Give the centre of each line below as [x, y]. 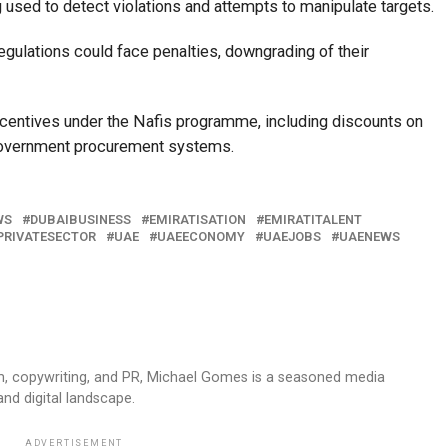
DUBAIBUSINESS [80, 220]
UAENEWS [369, 237]
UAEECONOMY [201, 237]
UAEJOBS [292, 237]
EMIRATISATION [197, 220]
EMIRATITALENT [313, 220]
